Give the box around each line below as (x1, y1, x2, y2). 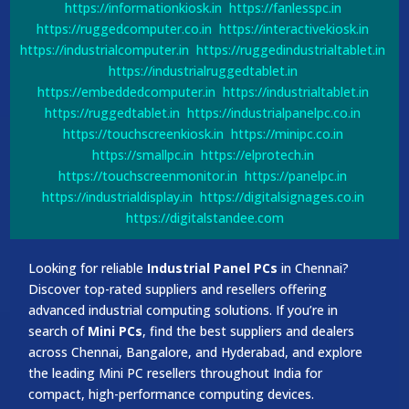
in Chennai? (281, 258, 350, 277)
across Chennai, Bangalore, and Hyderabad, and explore (28, 342, 363, 361)
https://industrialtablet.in (222, 82, 369, 100)
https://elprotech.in (200, 145, 314, 163)
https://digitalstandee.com (125, 208, 284, 226)
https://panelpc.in (245, 166, 347, 184)
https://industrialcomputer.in (20, 40, 189, 58)
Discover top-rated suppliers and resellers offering (28, 279, 328, 298)
